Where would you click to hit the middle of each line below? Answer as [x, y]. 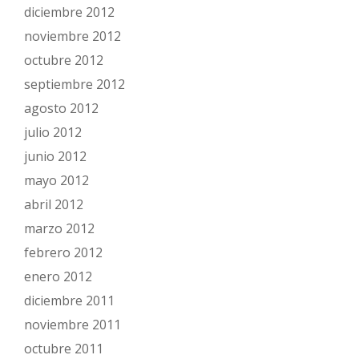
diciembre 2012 [69, 12]
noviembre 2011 [73, 325]
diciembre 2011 [69, 301]
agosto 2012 [61, 108]
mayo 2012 [56, 180]
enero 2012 [58, 276]
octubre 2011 [64, 349]
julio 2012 [53, 132]
